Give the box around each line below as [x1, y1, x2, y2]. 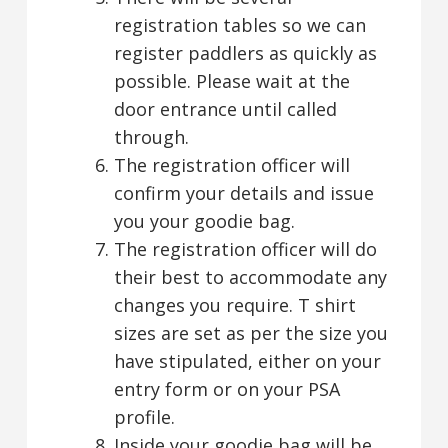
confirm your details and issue [113, 180, 374, 205]
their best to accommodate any [113, 264, 387, 289]
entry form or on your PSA [113, 376, 340, 401]
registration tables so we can [113, 12, 366, 37]
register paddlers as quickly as [113, 40, 377, 65]
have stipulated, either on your [113, 348, 381, 373]
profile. [113, 404, 175, 429]
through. [113, 124, 189, 149]
